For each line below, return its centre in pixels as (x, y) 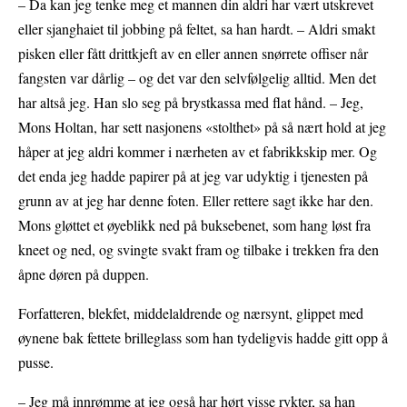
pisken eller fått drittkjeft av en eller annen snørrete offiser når (193, 53)
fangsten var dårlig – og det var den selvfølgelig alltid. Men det (197, 77)
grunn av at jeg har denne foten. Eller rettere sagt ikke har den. (196, 200)
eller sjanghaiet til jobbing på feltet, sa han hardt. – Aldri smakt (197, 28)
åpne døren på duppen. (84, 273)
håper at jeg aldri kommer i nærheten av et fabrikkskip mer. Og (198, 151)
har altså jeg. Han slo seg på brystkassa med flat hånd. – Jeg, (191, 102)
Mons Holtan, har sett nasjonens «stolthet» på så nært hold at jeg (202, 126)
